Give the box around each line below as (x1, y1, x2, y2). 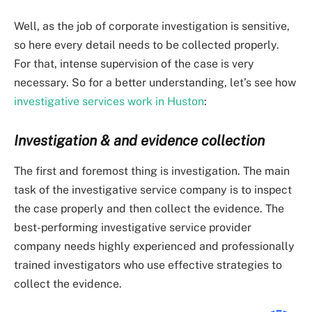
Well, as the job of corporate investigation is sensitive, (14, 19, 290, 33)
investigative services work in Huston (14, 94, 204, 108)
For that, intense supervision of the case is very (14, 56, 254, 70)
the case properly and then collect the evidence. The (14, 201, 284, 215)
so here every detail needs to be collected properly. (14, 38, 279, 52)
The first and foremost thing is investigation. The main (14, 164, 290, 178)
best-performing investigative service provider (14, 220, 251, 234)
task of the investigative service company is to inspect (14, 182, 292, 196)
